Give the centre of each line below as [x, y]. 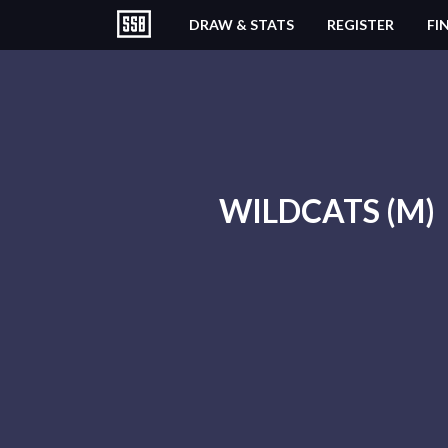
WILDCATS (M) [326, 210]
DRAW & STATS [241, 24]
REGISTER [360, 24]
